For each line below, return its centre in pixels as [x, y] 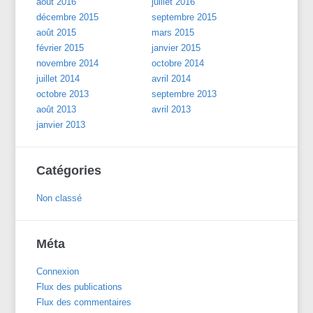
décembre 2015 [68, 17]
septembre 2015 [184, 17]
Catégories [69, 170]
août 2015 [57, 32]
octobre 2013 [63, 94]
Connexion [58, 271]
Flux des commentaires [84, 302]
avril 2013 [172, 109]
